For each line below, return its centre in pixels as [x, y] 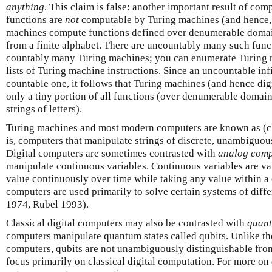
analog [233, 153]
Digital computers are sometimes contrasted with [112, 153]
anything [25, 7]
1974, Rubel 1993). [47, 204]
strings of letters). [44, 109]
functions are [36, 20]
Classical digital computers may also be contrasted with [127, 223]
